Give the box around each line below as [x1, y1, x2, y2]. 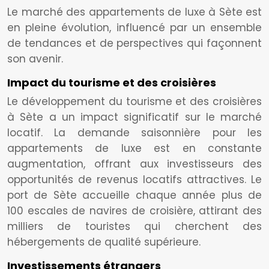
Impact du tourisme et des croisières [7, 75, 216, 90]
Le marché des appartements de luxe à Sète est [7, 5, 262, 19]
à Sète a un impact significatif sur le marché [7, 110, 262, 124]
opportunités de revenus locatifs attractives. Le [7, 172, 262, 187]
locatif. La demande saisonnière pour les [7, 125, 262, 140]
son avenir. [7, 52, 63, 66]
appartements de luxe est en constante [7, 141, 262, 156]
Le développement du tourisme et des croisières [7, 94, 262, 109]
